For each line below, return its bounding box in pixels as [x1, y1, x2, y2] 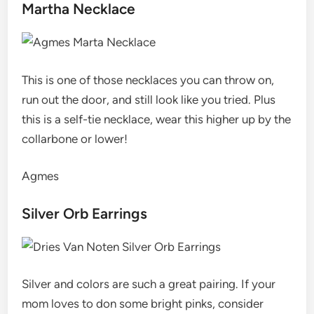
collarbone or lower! [22, 131, 128, 146]
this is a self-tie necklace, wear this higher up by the [22, 111, 292, 126]
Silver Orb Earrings [22, 204, 148, 222]
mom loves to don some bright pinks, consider [22, 296, 264, 310]
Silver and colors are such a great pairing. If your [22, 277, 276, 291]
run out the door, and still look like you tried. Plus [22, 92, 276, 107]
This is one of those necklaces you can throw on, [22, 72, 275, 87]
